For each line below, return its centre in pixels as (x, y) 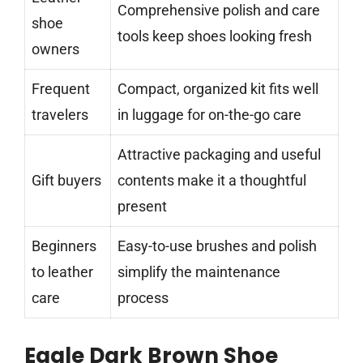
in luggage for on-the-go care (209, 115)
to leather (62, 272)
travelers (60, 115)
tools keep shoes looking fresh (215, 36)
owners (56, 49)
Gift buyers (66, 181)
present (142, 207)
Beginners (64, 246)
